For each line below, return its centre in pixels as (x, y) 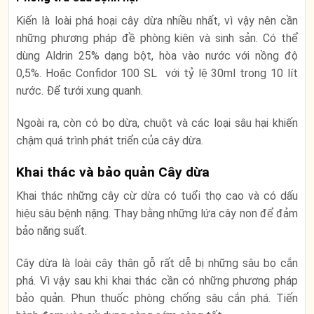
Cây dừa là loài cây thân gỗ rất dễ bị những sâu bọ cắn (157, 264)
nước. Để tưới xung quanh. (80, 91)
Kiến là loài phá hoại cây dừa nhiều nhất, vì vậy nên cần (157, 21)
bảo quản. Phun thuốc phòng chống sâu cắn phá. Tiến (157, 299)
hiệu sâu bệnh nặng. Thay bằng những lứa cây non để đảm (157, 214)
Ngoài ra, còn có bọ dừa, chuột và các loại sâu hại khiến (157, 123)
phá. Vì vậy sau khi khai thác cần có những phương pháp (157, 281)
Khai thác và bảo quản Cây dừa (113, 172)
